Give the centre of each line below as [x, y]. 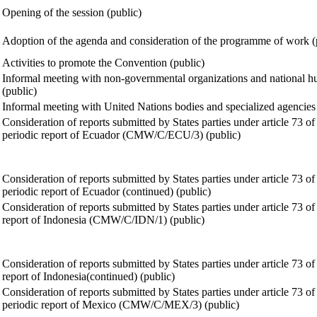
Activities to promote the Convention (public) [103, 63]
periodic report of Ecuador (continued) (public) [106, 192]
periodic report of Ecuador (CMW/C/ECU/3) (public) [121, 135]
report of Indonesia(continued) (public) [88, 277]
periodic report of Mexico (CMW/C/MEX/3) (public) [121, 305]
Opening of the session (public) [72, 13]
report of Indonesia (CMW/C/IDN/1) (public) [103, 220]
